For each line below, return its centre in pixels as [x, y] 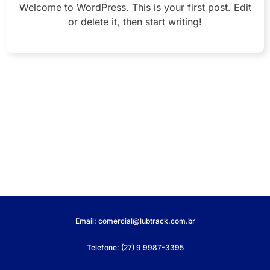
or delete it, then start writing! [135, 22]
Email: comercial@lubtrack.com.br [135, 221]
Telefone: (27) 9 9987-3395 [135, 248]
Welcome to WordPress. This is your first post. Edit [135, 8]
